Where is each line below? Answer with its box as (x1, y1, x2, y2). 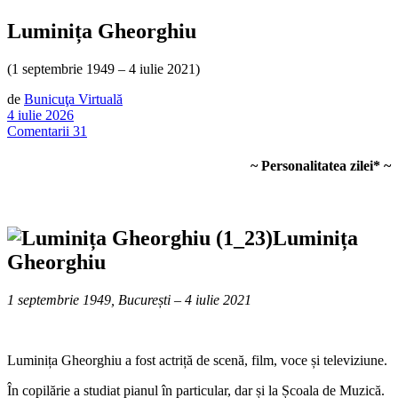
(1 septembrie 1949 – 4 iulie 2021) (7, 60, 200, 76)
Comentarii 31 (7, 123, 87, 139)
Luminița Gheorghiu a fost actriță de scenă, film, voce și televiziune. (7, 353, 387, 369)
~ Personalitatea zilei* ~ (251, 158, 391, 174)
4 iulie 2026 (7, 107, 74, 123)
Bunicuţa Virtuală (24, 91, 123, 107)
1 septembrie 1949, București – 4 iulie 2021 (7, 292, 251, 308)
